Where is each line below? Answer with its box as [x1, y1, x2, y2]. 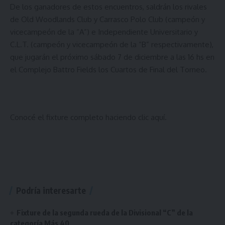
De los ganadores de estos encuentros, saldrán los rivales [10, 2, 207, 12]
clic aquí [138, 112, 165, 122]
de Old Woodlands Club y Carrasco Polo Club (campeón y [10, 14, 205, 24]
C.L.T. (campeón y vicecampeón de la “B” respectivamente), [10, 39, 213, 49]
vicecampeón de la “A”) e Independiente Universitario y [10, 27, 198, 37]
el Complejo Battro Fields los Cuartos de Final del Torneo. [10, 64, 207, 74]
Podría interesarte [16, 184, 86, 196]
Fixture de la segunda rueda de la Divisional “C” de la [17, 207, 193, 217]
